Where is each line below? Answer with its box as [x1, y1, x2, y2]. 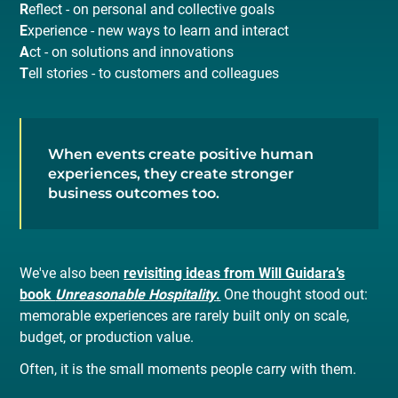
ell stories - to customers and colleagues [28, 64, 280, 82]
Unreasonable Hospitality [55, 286, 217, 304]
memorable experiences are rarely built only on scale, [20, 307, 350, 325]
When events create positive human [47, 145, 314, 163]
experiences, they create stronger [47, 164, 294, 182]
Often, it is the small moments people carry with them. [20, 361, 357, 378]
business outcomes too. [47, 184, 219, 202]
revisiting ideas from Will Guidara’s [123, 265, 346, 283]
